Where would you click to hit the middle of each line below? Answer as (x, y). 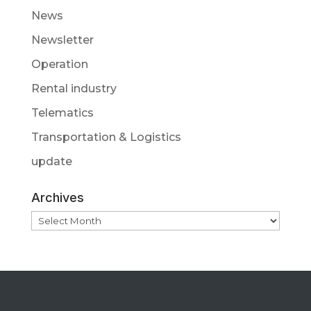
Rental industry (74, 88)
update (51, 161)
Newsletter (62, 40)
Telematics (62, 112)
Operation (59, 64)
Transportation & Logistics (106, 137)
